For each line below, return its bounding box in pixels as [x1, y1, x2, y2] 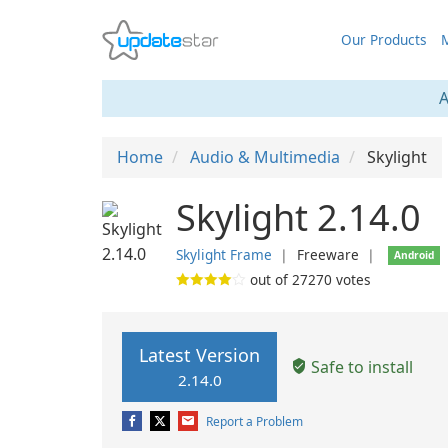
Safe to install [307, 355, 413, 378]
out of [246, 270, 292, 289]
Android [394, 248, 435, 262]
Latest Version [139, 343, 260, 367]
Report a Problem [206, 413, 303, 430]
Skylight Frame [176, 245, 272, 264]
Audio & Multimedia [190, 146, 340, 168]
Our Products [340, 30, 427, 49]
